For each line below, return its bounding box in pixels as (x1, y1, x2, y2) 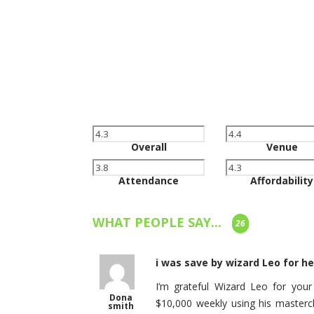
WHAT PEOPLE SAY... (93, 213, 225, 231)
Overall (130, 140, 167, 153)
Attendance (118, 174, 179, 187)
